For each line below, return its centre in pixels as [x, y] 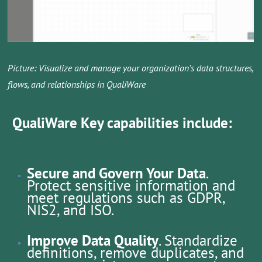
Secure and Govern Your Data [116, 173]
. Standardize [198, 241]
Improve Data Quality [92, 241]
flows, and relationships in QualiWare [77, 85]
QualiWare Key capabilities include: [123, 123]
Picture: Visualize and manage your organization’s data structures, [131, 68]
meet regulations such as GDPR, [125, 198]
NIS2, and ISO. [70, 210]
